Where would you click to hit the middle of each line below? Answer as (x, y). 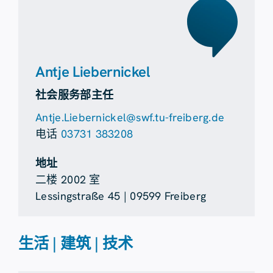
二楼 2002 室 (68, 179)
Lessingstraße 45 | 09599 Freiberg (121, 196)
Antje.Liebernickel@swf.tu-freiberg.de (130, 117)
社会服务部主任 (75, 94)
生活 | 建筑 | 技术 (75, 243)
